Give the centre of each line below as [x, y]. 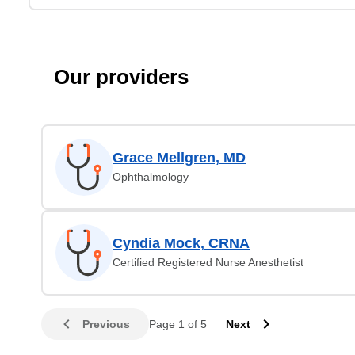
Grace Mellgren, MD [179, 158]
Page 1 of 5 [178, 324]
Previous [106, 324]
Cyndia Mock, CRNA [181, 243]
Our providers [121, 77]
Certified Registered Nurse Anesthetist [208, 262]
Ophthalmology [151, 177]
